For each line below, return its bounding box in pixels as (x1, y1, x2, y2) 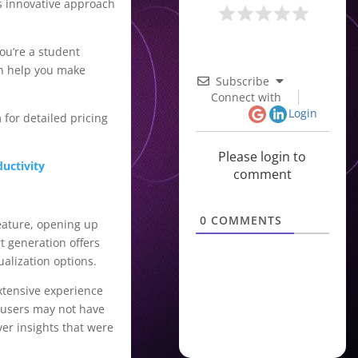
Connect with (211, 89, 282, 105)
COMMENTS (206, 212, 282, 228)
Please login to (218, 147, 307, 165)
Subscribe (215, 74, 269, 89)
